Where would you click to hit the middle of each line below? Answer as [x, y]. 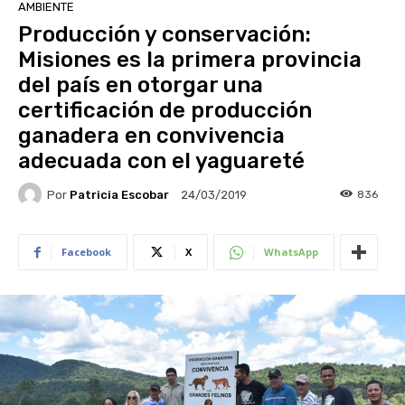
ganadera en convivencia [151, 136]
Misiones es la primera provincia [190, 60]
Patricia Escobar [119, 194]
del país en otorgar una [141, 85]
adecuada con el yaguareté [161, 161]
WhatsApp [291, 252]
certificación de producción [165, 111]
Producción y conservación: [165, 35]
